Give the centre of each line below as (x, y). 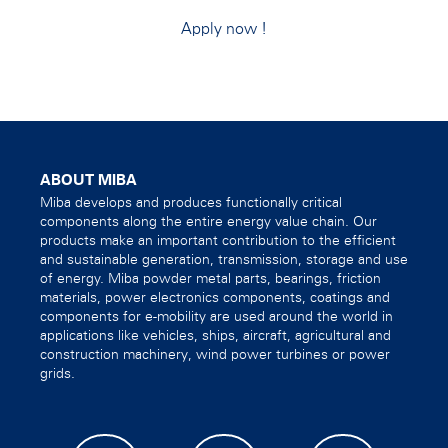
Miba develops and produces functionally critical (191, 202)
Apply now (221, 28)
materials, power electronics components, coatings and (215, 297)
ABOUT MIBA (88, 180)
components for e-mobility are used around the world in (216, 316)
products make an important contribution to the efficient (218, 240)
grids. (57, 373)
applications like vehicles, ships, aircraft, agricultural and (215, 335)
